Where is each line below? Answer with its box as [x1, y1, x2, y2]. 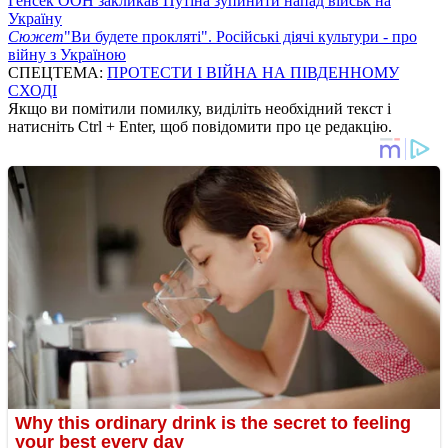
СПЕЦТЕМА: [8, 63, 107, 81]
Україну [8, 9, 62, 27]
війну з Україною [8, 45, 126, 63]
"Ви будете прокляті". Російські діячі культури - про [64, 27, 417, 45]
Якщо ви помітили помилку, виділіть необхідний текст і [8, 99, 391, 117]
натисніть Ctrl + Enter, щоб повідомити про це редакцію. [8, 117, 392, 135]
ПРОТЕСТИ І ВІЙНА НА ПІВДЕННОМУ [107, 63, 399, 81]
